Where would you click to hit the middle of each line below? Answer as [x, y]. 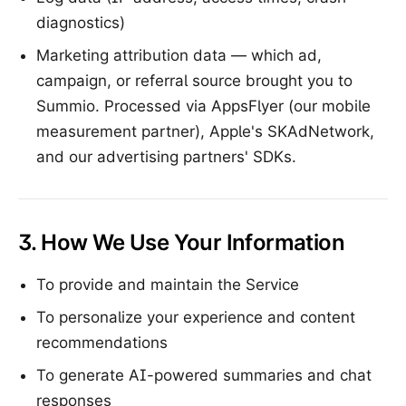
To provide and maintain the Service [168, 285]
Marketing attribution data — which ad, [179, 55]
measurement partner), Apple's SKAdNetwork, [205, 131]
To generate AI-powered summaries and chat [204, 375]
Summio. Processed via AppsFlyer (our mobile [203, 106]
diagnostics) [81, 23]
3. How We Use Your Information [181, 242]
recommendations [102, 343]
